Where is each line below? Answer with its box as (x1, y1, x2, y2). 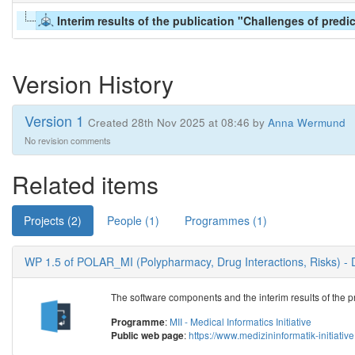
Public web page (111, 328, 185, 342)
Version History (12, 66, 174, 101)
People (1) (107, 212, 159, 228)
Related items (12, 166, 158, 201)
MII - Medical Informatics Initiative (170, 314, 312, 328)
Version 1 (25, 109, 88, 131)
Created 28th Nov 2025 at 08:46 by (88, 114, 268, 130)
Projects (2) (24, 212, 82, 228)
